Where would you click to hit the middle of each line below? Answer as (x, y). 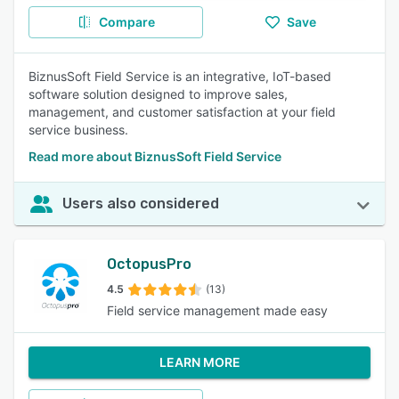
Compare (126, 22)
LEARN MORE (199, 362)
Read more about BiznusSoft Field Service (155, 156)
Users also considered (141, 204)
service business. (78, 130)
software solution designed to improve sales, (158, 94)
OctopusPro (149, 264)
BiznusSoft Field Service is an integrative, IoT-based (180, 76)
